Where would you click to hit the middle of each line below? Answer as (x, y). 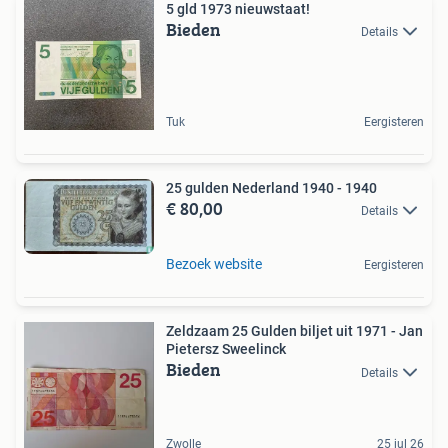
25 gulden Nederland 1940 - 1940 (357, 187)
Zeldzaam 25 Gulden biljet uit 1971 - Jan (294, 331)
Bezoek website (214, 264)
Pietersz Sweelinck (226, 349)
